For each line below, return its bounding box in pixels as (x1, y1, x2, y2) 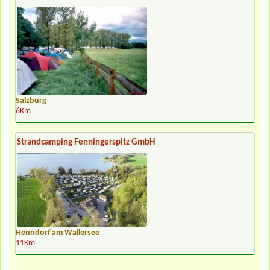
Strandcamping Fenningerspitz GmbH (17, 138, 155, 148)
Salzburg (16, 97, 46, 105)
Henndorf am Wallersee (16, 229, 99, 237)
